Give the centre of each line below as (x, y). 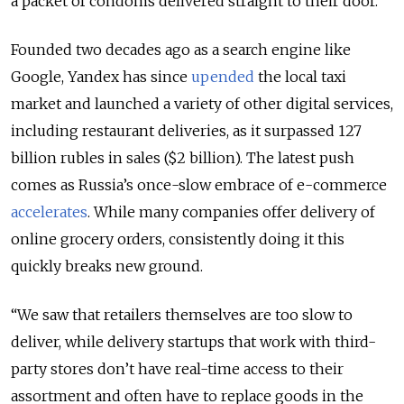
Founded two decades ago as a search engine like (181, 50)
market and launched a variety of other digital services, (202, 104)
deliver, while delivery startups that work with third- (193, 342)
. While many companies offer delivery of (231, 212)
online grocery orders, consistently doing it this (178, 239)
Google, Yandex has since (101, 77)
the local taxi (300, 77)
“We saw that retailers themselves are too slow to (182, 315)
